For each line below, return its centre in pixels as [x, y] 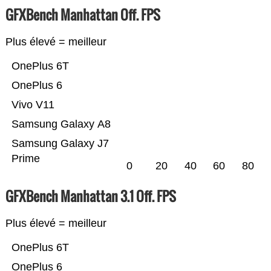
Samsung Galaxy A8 [61, 124]
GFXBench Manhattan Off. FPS [83, 15]
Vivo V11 [33, 105]
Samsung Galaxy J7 [60, 144]
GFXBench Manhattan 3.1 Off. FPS [90, 196]
